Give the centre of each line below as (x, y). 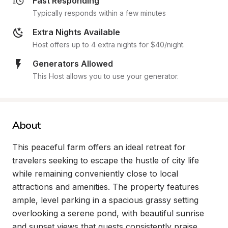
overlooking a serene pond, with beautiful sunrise (108, 213)
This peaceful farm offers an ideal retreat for (99, 147)
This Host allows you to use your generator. (106, 76)
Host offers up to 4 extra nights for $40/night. (109, 45)
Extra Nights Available (76, 32)
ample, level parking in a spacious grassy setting (105, 200)
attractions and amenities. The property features (106, 187)
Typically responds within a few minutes (99, 13)
